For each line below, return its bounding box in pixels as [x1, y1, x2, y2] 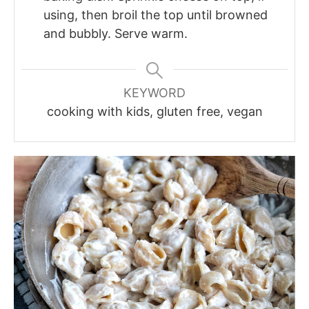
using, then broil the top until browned [43, 7, 268, 22]
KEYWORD [123, 85, 186, 100]
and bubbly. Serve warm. [43, 26, 188, 41]
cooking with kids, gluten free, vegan [46, 103, 263, 119]
